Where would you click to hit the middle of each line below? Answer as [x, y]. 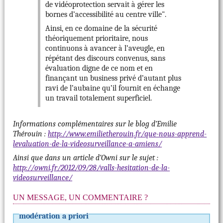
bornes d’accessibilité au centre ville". [106, 15]
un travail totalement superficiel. [99, 98]
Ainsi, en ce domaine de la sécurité [102, 29]
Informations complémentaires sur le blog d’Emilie [95, 124]
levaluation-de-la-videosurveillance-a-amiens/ [88, 144]
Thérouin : [31, 134]
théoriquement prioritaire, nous [97, 39]
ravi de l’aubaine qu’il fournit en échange [113, 88]
